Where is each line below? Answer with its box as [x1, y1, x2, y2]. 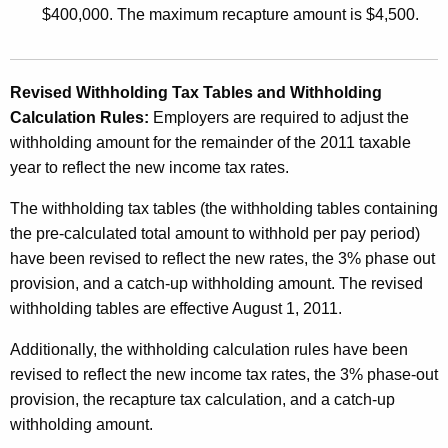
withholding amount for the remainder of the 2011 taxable [10, 134, 411, 152]
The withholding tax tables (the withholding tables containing [10, 200, 438, 218]
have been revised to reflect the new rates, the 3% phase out [10, 250, 435, 268]
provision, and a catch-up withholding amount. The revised [10, 275, 423, 293]
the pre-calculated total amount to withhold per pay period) [10, 225, 420, 243]
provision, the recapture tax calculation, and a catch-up [10, 391, 395, 409]
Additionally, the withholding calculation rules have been [10, 341, 408, 359]
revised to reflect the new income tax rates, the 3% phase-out [10, 366, 438, 384]
